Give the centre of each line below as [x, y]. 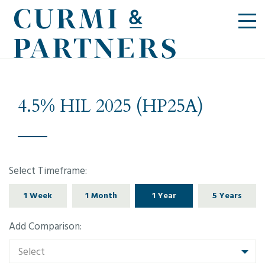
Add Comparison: [45, 227]
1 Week [38, 195]
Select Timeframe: [48, 171]
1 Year [164, 195]
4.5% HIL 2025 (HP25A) [111, 106]
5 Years [227, 195]
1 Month [101, 195]
